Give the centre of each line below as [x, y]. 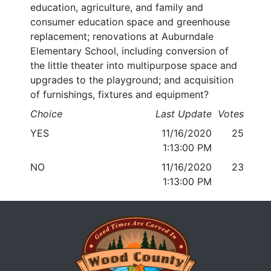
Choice [46, 114]
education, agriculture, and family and [117, 8]
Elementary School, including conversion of [129, 51]
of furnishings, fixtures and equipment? [119, 95]
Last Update [184, 114]
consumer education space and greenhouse [130, 22]
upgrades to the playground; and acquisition [132, 80]
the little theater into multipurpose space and [134, 66]
